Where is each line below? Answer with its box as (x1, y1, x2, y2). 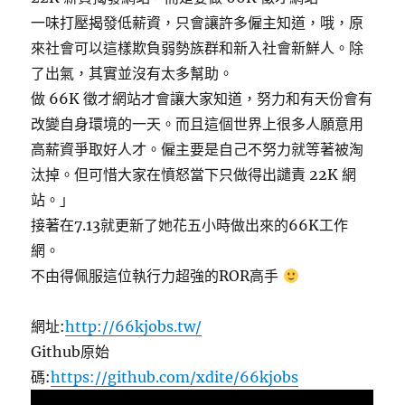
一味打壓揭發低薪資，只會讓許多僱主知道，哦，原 (31, 14, 364, 32)
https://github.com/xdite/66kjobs (51, 368, 299, 386)
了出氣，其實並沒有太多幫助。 (31, 64, 234, 82)
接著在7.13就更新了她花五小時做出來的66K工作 (31, 216, 349, 234)
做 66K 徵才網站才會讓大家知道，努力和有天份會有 (31, 89, 373, 108)
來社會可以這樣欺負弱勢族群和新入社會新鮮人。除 (31, 39, 364, 57)
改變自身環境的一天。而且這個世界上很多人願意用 (31, 115, 364, 133)
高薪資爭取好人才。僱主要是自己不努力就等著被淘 (31, 140, 364, 158)
